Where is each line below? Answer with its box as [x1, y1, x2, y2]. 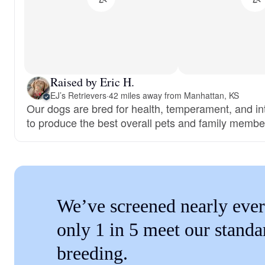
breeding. [57, 243, 128, 264]
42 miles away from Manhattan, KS [108, 89, 239, 101]
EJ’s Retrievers [50, 89, 106, 101]
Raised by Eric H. [50, 74, 134, 90]
